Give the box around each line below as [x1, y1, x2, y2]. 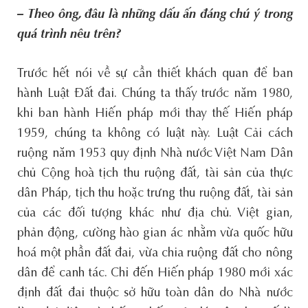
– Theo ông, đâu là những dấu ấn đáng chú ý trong [17, 8, 293, 21]
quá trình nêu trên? [17, 28, 122, 41]
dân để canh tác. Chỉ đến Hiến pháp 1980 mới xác [17, 267, 293, 280]
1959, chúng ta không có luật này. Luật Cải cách [17, 127, 293, 140]
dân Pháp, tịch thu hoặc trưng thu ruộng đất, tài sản [17, 187, 293, 200]
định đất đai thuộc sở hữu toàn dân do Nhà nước [17, 287, 293, 300]
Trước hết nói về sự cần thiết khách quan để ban [17, 67, 293, 80]
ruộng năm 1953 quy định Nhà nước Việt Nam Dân [17, 147, 293, 160]
